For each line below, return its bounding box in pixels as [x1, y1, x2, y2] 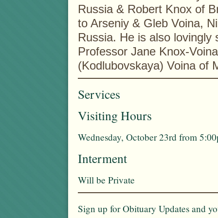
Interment [78, 149, 127, 166]
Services [78, 85, 120, 102]
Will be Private [78, 173, 135, 186]
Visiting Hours [78, 107, 152, 124]
